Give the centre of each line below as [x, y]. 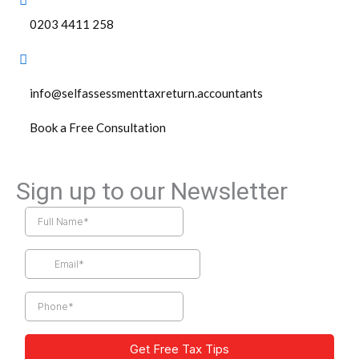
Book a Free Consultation [98, 127]
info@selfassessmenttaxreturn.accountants [146, 93]
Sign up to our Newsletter [152, 191]
